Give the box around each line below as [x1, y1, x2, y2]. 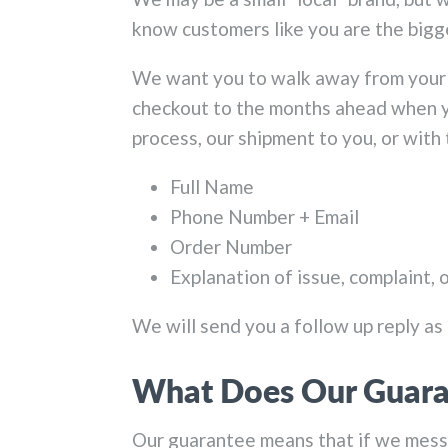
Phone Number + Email [170, 204, 359, 228]
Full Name [170, 174, 254, 198]
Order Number [170, 234, 292, 258]
